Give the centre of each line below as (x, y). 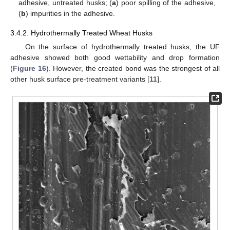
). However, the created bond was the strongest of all (133, 69)
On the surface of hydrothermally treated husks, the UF (122, 47)
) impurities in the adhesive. (71, 13)
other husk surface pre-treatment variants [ (80, 79)
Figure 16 (30, 69)
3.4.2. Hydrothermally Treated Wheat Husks (81, 33)
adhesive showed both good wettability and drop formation (115, 58)
